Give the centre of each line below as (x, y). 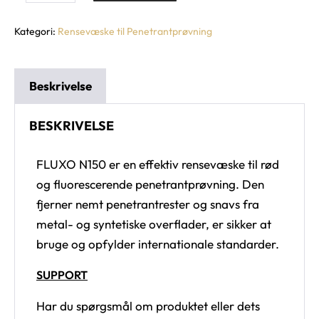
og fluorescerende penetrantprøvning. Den (150, 184)
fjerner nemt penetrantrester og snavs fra (148, 204)
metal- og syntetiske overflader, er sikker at (154, 224)
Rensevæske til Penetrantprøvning (135, 31)
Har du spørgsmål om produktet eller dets (148, 305)
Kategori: (36, 31)
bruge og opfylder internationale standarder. (158, 244)
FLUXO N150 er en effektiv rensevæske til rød (158, 164)
